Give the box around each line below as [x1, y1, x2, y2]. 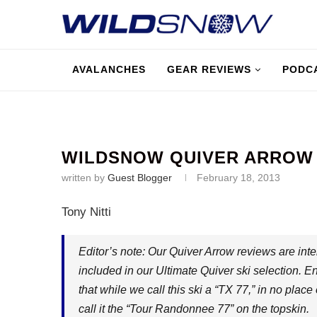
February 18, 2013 [197, 172, 280, 183]
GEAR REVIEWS [167, 64, 251, 75]
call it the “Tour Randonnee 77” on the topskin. [79, 303, 309, 315]
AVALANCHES [72, 64, 146, 75]
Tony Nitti [62, 205, 111, 219]
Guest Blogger [108, 172, 172, 183]
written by [62, 172, 108, 183]
